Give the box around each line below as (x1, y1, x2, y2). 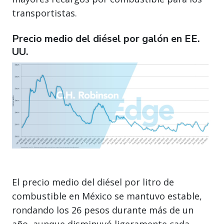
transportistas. (12, 6, 77, 19)
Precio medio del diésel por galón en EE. (12, 31, 200, 45)
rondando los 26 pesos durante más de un (12, 204, 193, 216)
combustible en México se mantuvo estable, (12, 190, 202, 202)
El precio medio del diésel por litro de (12, 176, 174, 188)
